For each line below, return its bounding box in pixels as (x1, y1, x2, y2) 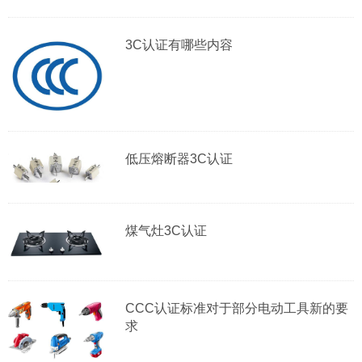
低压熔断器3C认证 (125, 152, 233, 166)
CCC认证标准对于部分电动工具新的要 (125, 301, 348, 316)
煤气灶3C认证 (125, 224, 207, 238)
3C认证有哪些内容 (125, 37, 233, 52)
